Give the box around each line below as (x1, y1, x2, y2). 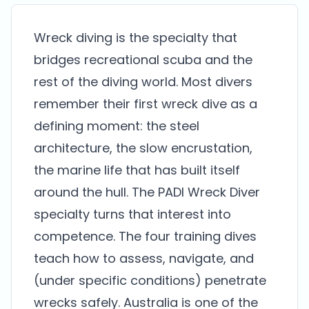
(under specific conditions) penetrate (34, 272, 266, 289)
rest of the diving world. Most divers (34, 73, 252, 90)
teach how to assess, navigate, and (34, 250, 254, 267)
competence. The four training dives (34, 228, 257, 245)
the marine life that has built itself (34, 161, 240, 179)
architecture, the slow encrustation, (34, 139, 252, 157)
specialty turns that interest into (34, 206, 231, 223)
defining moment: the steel (34, 117, 199, 134)
